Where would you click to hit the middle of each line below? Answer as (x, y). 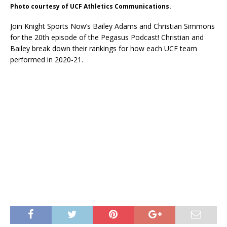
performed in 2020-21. (47, 60)
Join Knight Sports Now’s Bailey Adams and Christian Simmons (112, 26)
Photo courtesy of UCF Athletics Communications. (91, 7)
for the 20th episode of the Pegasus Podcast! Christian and (107, 37)
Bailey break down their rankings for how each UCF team (104, 49)
